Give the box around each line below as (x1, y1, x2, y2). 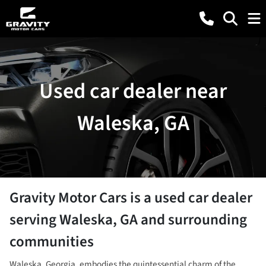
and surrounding (138, 209, 247, 230)
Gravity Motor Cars (9, 187, 127, 208)
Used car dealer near (39, 76, 227, 106)
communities (9, 231, 94, 252)
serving (9, 209, 59, 230)
